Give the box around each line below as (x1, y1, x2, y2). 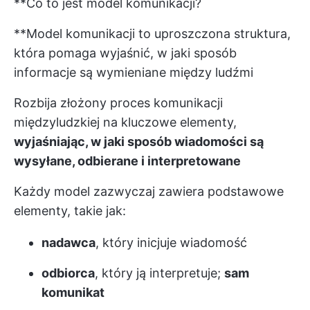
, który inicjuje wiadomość (95, 235, 247, 250)
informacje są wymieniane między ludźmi (14, 65, 253, 80)
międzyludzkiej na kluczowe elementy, (14, 115, 237, 129)
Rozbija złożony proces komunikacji (14, 95, 223, 110)
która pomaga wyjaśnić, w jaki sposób (14, 46, 237, 60)
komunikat (42, 285, 104, 300)
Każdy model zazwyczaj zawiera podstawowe (14, 184, 284, 199)
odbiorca (42, 266, 95, 280)
